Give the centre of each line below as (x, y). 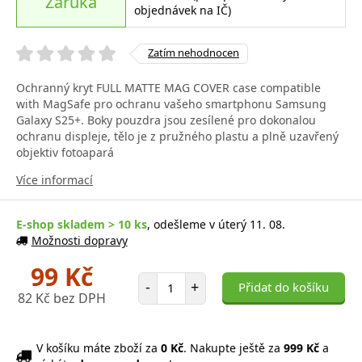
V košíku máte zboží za (99, 347)
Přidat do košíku (283, 286)
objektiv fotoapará (65, 152)
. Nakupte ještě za (234, 347)
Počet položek (192, 279)
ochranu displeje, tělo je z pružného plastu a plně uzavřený (177, 136)
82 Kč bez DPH (61, 298)
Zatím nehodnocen (194, 52)
